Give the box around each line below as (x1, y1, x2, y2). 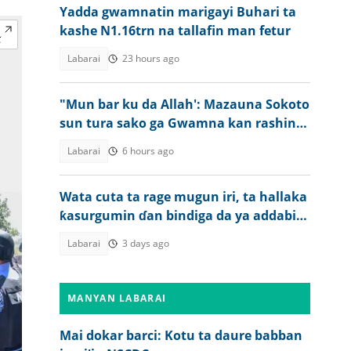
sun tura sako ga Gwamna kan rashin (60, 114, 296, 132)
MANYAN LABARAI (67, 291, 167, 305)
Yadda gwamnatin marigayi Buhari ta (60, 3, 296, 20)
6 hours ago (122, 144, 174, 157)
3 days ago (122, 237, 169, 250)
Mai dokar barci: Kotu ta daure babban (60, 327, 302, 344)
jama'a (60, 226, 103, 243)
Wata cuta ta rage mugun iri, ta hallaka (60, 188, 307, 205)
